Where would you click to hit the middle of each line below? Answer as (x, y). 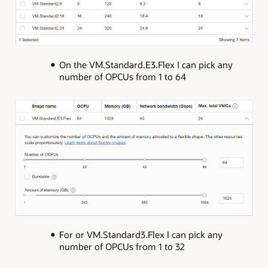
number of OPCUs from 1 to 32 (122, 247)
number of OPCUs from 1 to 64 (122, 76)
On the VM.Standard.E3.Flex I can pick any (146, 64)
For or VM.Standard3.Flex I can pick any (141, 235)
